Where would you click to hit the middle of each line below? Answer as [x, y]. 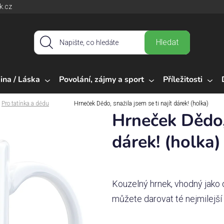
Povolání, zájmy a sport [101, 79]
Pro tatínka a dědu [25, 103]
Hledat [167, 42]
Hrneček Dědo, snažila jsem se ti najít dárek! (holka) [141, 103]
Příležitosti [183, 79]
